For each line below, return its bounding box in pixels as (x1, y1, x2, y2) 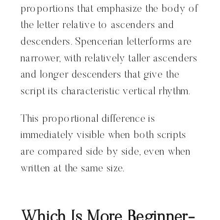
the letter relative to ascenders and (21, 21, 174, 31)
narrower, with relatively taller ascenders (21, 54, 197, 64)
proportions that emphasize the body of (21, 4, 198, 15)
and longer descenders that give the (21, 70, 180, 81)
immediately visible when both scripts (21, 131, 186, 141)
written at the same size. (21, 164, 126, 174)
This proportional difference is (21, 114, 156, 125)
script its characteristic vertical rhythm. (21, 86, 192, 97)
